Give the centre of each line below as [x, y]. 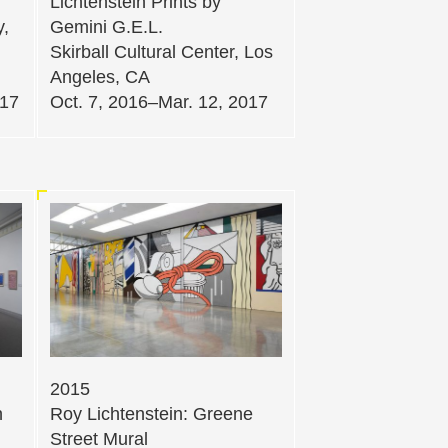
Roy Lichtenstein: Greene [151, 414]
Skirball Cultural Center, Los [161, 52]
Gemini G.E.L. [106, 27]
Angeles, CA [100, 77]
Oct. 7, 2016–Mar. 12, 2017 [159, 102]
